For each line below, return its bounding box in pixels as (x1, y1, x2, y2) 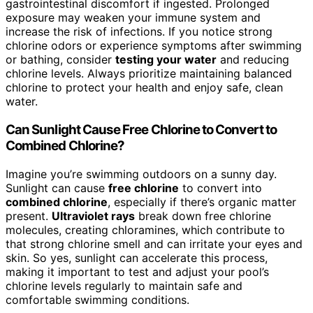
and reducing (217, 52, 289, 67)
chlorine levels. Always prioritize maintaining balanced (6, 66, 292, 81)
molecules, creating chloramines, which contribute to (6, 222, 285, 237)
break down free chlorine (135, 208, 271, 223)
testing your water (115, 52, 217, 67)
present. (6, 208, 52, 223)
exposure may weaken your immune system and (6, 10, 261, 25)
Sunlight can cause (6, 180, 108, 195)
